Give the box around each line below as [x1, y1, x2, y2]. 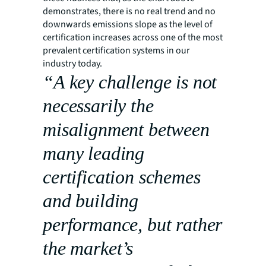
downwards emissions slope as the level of [43, 17, 213, 31]
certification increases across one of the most [43, 30, 223, 44]
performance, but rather [43, 213, 223, 235]
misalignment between [43, 118, 210, 140]
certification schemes [43, 166, 201, 188]
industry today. [43, 56, 102, 70]
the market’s [43, 237, 134, 259]
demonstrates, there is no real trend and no [43, 4, 216, 18]
